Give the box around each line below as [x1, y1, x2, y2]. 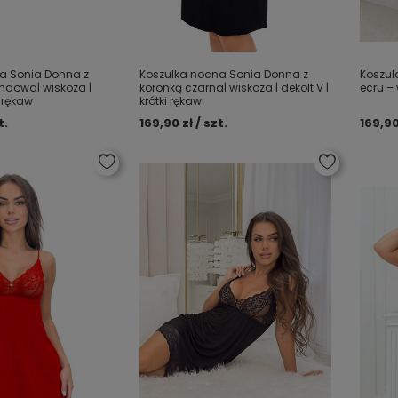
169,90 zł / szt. [139, 115, 228, 131]
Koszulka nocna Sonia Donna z [139, 67, 309, 82]
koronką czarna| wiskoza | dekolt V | [139, 80, 330, 95]
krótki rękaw [139, 93, 203, 108]
